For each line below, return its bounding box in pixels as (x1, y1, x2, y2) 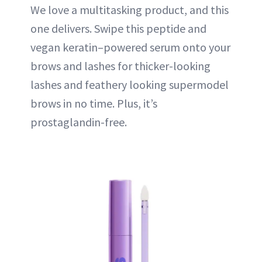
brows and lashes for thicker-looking (30, 58, 211, 74)
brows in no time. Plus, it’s (30, 96, 157, 111)
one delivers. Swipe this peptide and (30, 21, 206, 36)
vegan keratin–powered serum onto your (30, 40, 230, 55)
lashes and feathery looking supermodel (30, 77, 229, 92)
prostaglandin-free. (30, 115, 127, 130)
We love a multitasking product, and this (30, 2, 229, 18)
